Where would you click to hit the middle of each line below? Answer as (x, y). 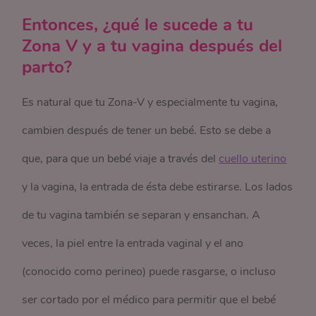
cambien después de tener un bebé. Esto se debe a (147, 130)
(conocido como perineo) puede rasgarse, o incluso (149, 272)
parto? (47, 67)
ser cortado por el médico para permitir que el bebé (149, 300)
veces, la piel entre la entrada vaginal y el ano (133, 243)
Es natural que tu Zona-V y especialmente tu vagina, (150, 102)
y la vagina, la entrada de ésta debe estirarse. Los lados (158, 187)
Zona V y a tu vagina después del (152, 46)
